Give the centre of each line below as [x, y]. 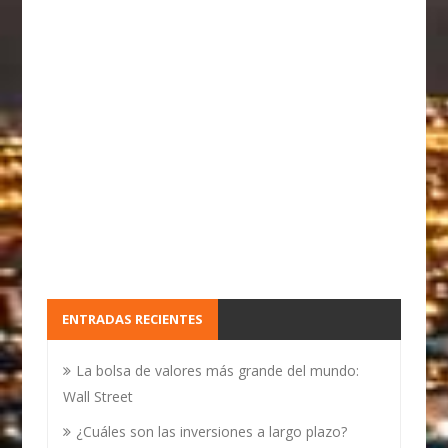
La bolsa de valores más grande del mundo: [218, 370]
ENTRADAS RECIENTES [133, 319]
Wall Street [98, 396]
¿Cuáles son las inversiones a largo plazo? [212, 431]
